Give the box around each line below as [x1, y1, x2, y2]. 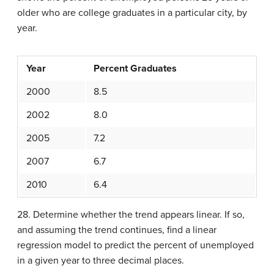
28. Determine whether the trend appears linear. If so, [17, 209, 245, 221]
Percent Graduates [94, 62, 177, 75]
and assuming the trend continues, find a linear [17, 224, 217, 237]
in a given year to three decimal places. [17, 254, 184, 267]
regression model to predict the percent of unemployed [17, 239, 254, 252]
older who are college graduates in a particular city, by [17, 7, 247, 20]
